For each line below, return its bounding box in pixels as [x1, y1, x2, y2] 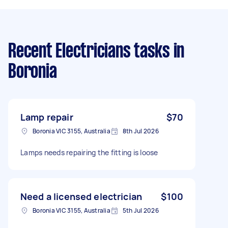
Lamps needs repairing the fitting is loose [20, 147, 158, 157]
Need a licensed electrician [20, 190, 142, 203]
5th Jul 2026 [122, 206, 159, 215]
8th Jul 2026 [122, 126, 159, 135]
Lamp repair [20, 110, 73, 123]
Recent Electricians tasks [8, 42, 170, 61]
